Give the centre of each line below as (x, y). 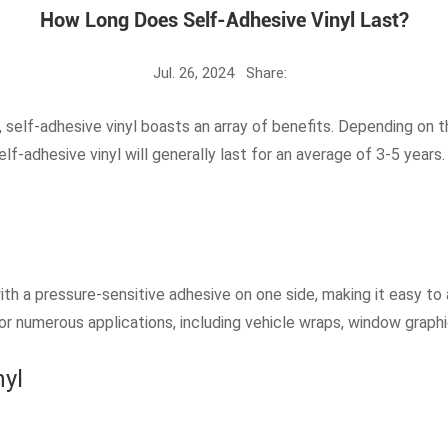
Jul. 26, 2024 (193, 72)
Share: (266, 72)
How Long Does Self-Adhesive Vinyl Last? (224, 20)
